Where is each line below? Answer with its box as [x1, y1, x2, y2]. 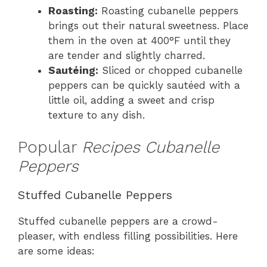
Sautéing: [48, 64, 98, 76]
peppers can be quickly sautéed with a [48, 79, 240, 91]
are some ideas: [18, 245, 95, 257]
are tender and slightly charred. [48, 49, 205, 61]
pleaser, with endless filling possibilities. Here [18, 230, 238, 243]
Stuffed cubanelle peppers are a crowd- [18, 215, 218, 228]
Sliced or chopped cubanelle [98, 64, 243, 76]
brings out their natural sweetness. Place [48, 19, 249, 32]
